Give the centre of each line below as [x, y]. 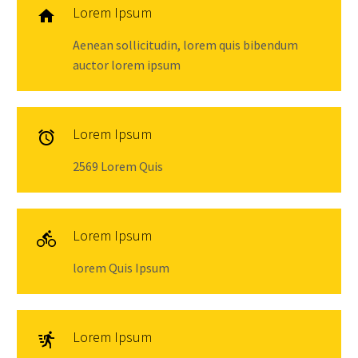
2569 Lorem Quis [118, 166]
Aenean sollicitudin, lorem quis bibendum [185, 44]
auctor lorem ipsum [127, 64]
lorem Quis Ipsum [121, 267]
